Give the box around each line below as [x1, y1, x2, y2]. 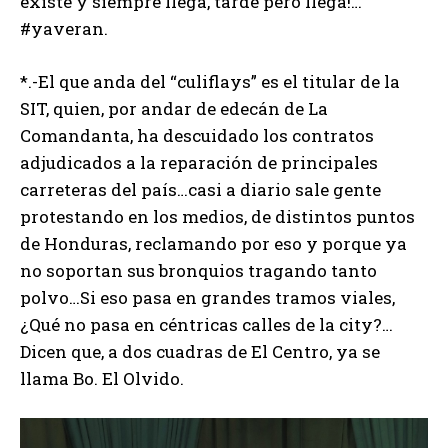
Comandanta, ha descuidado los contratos [20, 124, 374, 148]
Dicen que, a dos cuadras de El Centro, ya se [20, 340, 380, 364]
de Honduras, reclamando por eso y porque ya [20, 232, 407, 256]
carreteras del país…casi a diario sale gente [20, 178, 381, 202]
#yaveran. [20, 17, 108, 41]
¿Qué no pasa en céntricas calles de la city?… [20, 313, 393, 337]
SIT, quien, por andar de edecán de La [20, 97, 328, 121]
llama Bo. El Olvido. [20, 367, 184, 391]
